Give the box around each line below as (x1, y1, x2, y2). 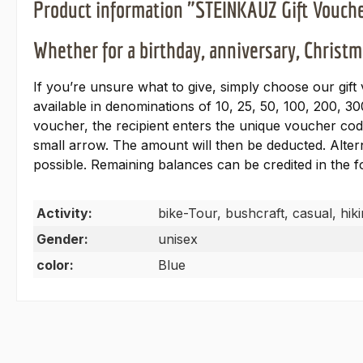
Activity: (36, 205, 92, 222)
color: (36, 257, 74, 274)
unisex (158, 231, 198, 248)
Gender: (36, 231, 88, 248)
